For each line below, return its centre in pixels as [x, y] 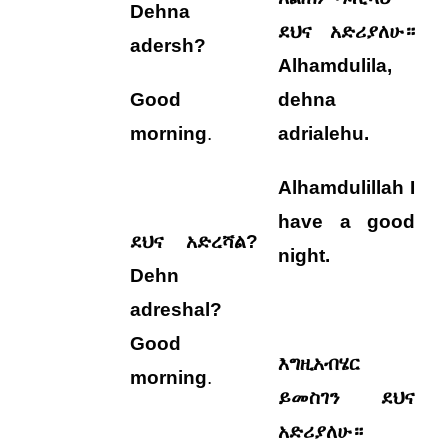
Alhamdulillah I [347, 187]
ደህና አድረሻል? [194, 241]
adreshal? [176, 309]
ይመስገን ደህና [347, 397]
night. [304, 255]
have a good [347, 221]
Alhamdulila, [335, 65]
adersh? [168, 45]
